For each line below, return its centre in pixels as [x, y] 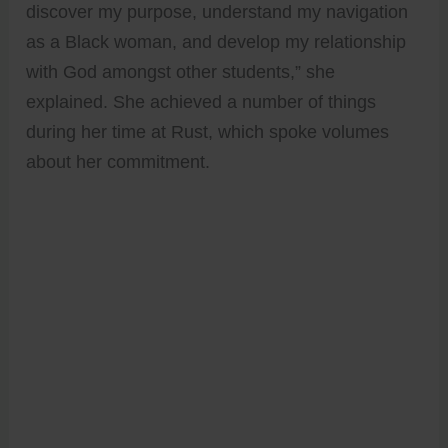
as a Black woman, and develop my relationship [216, 41]
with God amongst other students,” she [181, 71]
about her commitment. [118, 161]
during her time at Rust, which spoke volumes [208, 131]
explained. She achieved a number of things [201, 101]
